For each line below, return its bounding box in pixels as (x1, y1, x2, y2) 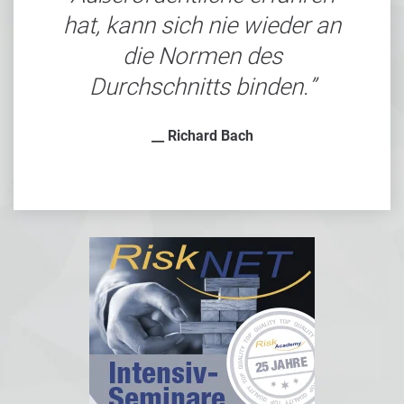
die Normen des (122, 42, 282, 70)
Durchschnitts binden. (88, 73, 308, 101)
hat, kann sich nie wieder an (63, 12, 341, 40)
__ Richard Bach (151, 127, 253, 145)
